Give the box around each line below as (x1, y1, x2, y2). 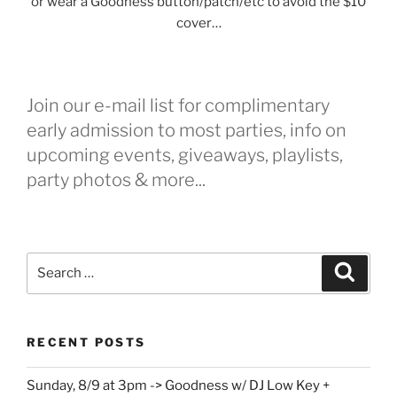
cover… (175, 14, 222, 31)
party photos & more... (27, 169, 206, 191)
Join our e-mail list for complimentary (27, 95, 330, 117)
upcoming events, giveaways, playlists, (27, 144, 343, 167)
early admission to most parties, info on (27, 120, 346, 142)
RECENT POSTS (27, 334, 146, 349)
